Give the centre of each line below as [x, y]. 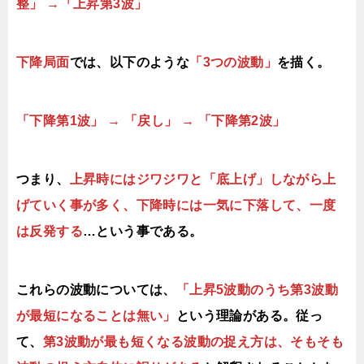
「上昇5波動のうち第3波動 [257, 290]
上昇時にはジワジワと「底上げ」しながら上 [203, 179]
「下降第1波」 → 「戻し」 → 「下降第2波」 [151, 121]
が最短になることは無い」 [96, 316]
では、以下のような [130, 62]
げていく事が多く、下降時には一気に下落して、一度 [176, 205]
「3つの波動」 [233, 62]
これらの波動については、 [96, 290]
